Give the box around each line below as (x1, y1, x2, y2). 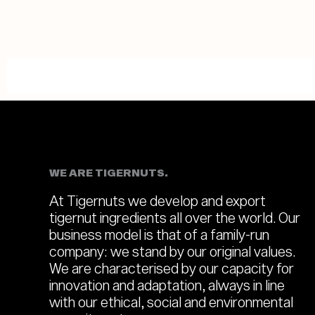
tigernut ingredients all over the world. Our (49, 208, 300, 226)
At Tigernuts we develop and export (49, 191, 266, 209)
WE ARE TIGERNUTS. (49, 165, 168, 179)
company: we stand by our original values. (49, 242, 295, 259)
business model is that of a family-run (49, 225, 269, 243)
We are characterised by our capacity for (49, 259, 294, 276)
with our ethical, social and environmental (49, 292, 293, 310)
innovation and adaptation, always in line (49, 276, 285, 293)
